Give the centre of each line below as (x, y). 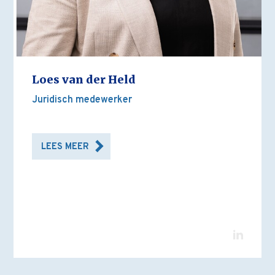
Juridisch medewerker (82, 100)
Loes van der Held (84, 80)
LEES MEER (65, 147)
